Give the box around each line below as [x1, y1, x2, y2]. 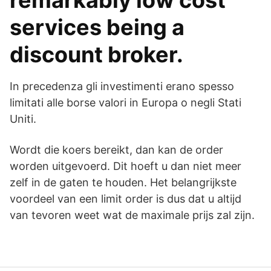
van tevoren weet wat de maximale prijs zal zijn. [10, 209, 255, 221]
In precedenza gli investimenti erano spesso [10, 80, 234, 93]
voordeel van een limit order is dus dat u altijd [10, 192, 241, 205]
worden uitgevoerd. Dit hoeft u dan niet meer [10, 160, 241, 172]
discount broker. [10, 41, 183, 68]
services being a [10, 14, 184, 41]
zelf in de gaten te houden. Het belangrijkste [10, 176, 237, 189]
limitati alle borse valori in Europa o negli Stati [10, 96, 241, 109]
